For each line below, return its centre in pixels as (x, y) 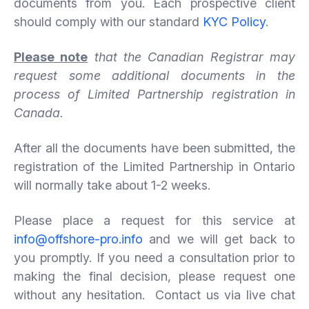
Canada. (42, 112)
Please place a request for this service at (154, 220)
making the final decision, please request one (154, 276)
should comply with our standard (108, 21)
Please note (51, 57)
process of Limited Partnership (109, 94)
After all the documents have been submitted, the (154, 148)
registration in (253, 94)
